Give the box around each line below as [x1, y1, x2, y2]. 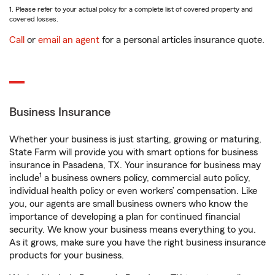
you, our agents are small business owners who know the [9, 199, 248, 209]
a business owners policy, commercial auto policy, [42, 173, 250, 183]
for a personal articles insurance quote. [99, 35, 265, 45]
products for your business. [9, 250, 124, 260]
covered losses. [9, 15, 58, 23]
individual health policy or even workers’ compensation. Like [9, 186, 257, 196]
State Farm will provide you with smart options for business [9, 147, 258, 157]
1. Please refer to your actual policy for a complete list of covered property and [9, 6, 253, 13]
